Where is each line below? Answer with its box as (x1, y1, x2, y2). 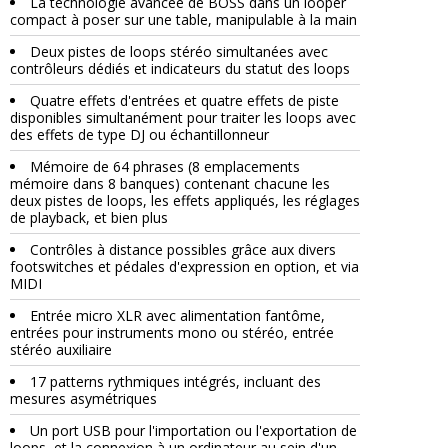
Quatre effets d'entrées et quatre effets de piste (30, 91, 339, 111)
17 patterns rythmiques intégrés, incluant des (30, 372, 321, 392)
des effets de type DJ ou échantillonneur (10, 125, 269, 145)
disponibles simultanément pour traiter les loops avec (10, 108, 356, 128)
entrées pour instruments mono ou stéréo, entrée (10, 323, 334, 343)
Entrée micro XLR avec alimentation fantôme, (30, 306, 325, 326)
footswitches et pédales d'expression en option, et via (10, 257, 359, 277)
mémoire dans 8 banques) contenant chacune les (10, 174, 330, 194)
